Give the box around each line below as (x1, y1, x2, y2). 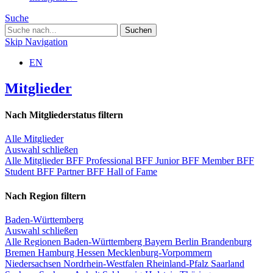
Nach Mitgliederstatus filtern (5, 109, 123, 120)
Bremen (5, 247, 38, 258)
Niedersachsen (5, 258, 63, 269)
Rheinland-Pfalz (146, 258, 211, 269)
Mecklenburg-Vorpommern (107, 247, 212, 258)
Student (5, 166, 37, 177)
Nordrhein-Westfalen (63, 258, 146, 269)
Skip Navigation (5, 36, 68, 47)
